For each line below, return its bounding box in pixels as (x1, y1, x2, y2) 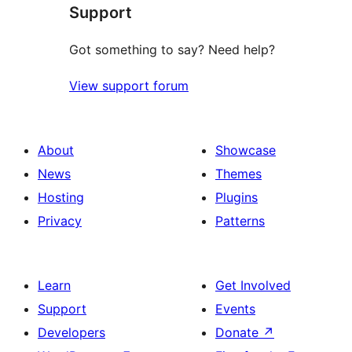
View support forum (69, 77, 189, 93)
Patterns (215, 212, 265, 229)
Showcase (215, 141, 276, 158)
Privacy (38, 212, 82, 229)
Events (215, 300, 255, 317)
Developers (38, 324, 105, 340)
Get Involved (215, 277, 291, 293)
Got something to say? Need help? (69, 41, 275, 57)
